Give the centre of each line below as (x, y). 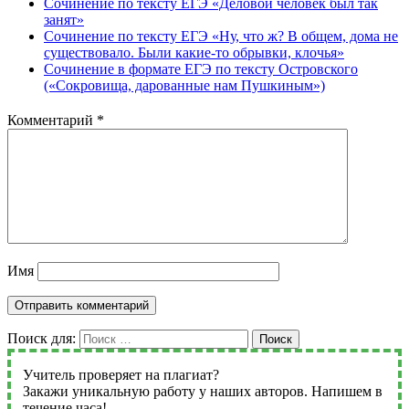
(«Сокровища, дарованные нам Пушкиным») (184, 86)
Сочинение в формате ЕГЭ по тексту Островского (201, 69)
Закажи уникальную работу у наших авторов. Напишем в (202, 392)
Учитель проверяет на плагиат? (121, 375)
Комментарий (52, 121)
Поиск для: (42, 339)
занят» (64, 20)
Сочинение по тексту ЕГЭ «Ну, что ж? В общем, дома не (221, 37)
